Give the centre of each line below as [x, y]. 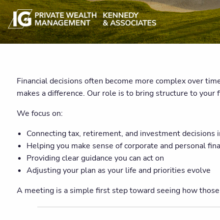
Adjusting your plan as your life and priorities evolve [118, 170]
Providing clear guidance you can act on [95, 158]
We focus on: [40, 113]
